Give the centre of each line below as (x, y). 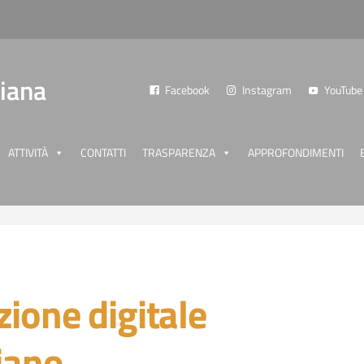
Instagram (267, 90)
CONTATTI (103, 152)
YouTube (343, 90)
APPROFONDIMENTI (296, 152)
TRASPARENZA (179, 152)
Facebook (187, 90)
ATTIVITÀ (28, 152)
